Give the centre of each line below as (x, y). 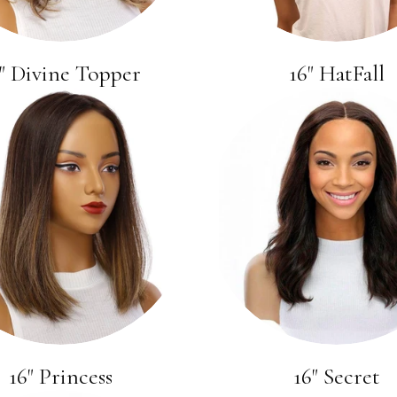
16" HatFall (336, 73)
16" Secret (336, 376)
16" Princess (61, 376)
